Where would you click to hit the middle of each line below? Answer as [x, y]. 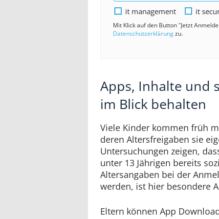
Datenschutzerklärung [143, 33]
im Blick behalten [153, 104]
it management [151, 11]
